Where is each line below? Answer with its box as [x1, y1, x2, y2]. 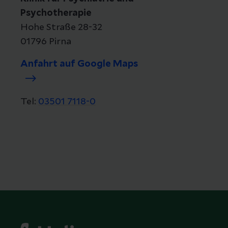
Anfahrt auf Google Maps [20, 60, 138, 69]
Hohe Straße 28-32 [20, 23, 102, 32]
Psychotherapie [20, 9, 92, 18]
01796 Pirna [20, 37, 71, 46]
